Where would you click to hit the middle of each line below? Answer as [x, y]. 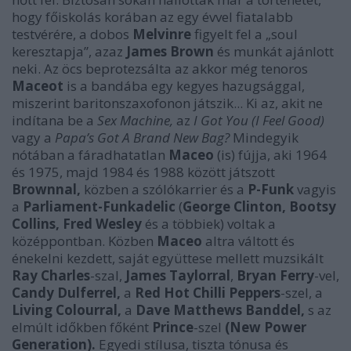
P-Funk [272, 189]
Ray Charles [51, 275]
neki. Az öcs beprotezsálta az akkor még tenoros [160, 69]
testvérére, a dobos [72, 34]
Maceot [38, 86]
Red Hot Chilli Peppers [208, 293]
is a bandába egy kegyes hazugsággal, [184, 86]
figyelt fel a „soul [244, 34]
